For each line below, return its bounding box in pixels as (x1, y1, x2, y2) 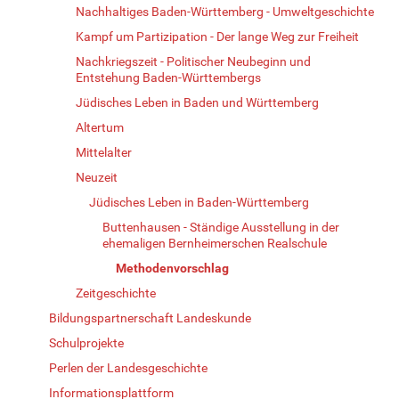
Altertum (76, 119, 124, 134)
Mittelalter (76, 144, 132, 159)
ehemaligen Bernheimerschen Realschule (102, 235, 327, 250)
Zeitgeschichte (76, 285, 156, 300)
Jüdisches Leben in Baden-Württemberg (89, 194, 309, 209)
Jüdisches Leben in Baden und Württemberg (76, 94, 319, 110)
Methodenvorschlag (116, 260, 229, 275)
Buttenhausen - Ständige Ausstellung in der (102, 219, 339, 234)
